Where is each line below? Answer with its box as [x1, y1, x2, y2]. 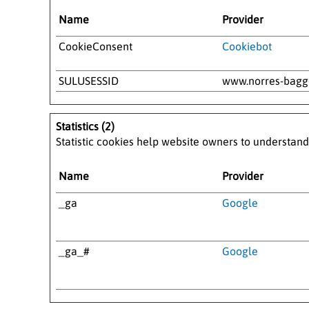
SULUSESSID [59, 74, 119, 87]
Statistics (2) [56, 119, 114, 132]
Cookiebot [222, 39, 272, 52]
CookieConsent [59, 39, 132, 52]
